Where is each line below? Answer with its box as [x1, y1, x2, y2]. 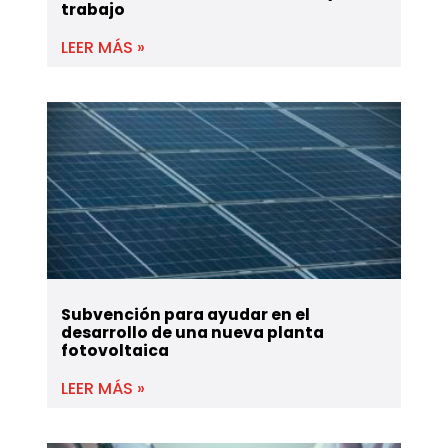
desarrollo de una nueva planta [61, 321, 325, 343]
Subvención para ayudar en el [61, 303, 311, 325]
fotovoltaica [61, 339, 170, 361]
